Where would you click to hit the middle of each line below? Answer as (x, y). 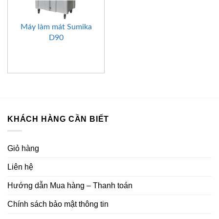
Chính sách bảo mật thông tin (58, 204)
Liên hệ (20, 167)
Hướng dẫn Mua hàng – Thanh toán (70, 186)
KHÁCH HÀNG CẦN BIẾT (58, 119)
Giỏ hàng (23, 149)
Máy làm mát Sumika (56, 27)
